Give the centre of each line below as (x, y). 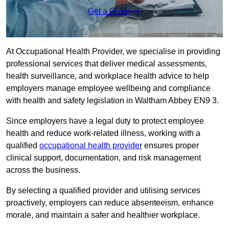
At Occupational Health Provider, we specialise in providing (113, 52)
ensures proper (170, 146)
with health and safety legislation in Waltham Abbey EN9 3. (112, 101)
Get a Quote (109, 11)
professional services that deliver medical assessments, (107, 64)
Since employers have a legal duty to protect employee (105, 121)
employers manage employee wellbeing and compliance (108, 88)
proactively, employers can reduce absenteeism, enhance (110, 203)
